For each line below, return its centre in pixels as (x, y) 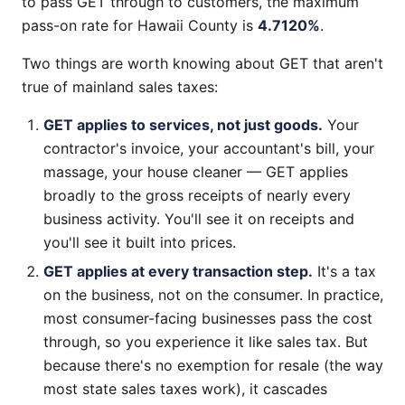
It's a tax (344, 271)
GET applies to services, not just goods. (183, 125)
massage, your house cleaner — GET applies (196, 172)
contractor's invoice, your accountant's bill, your (209, 148)
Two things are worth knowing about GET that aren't (202, 63)
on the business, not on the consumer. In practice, (213, 295)
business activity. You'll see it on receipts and (199, 219)
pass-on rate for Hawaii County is (140, 25)
